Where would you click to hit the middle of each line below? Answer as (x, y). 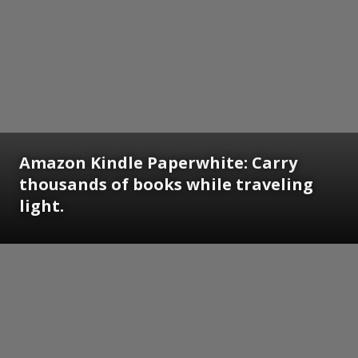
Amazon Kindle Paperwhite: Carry (158, 162)
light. (42, 205)
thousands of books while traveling (166, 184)
